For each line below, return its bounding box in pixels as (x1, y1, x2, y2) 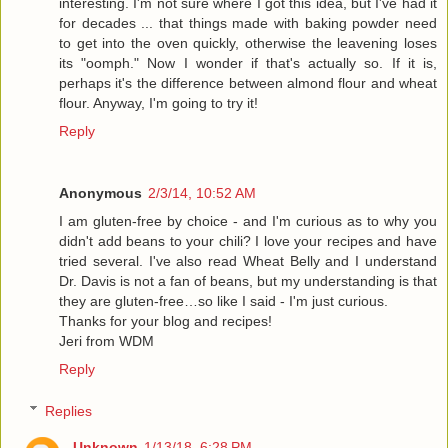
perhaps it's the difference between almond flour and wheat (59, 75, 437, 92)
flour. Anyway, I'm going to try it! (59, 95, 258, 112)
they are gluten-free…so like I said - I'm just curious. (59, 293, 388, 310)
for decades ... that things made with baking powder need (59, 15, 437, 32)
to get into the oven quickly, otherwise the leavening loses (59, 35, 437, 52)
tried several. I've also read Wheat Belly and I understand (59, 253, 437, 270)
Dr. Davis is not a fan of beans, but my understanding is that (59, 273, 437, 290)
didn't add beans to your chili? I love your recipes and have (59, 233, 437, 250)
